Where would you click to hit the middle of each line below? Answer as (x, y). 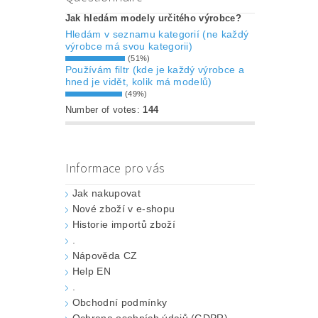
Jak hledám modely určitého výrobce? (153, 18)
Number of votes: (104, 110)
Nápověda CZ (105, 256)
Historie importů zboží (124, 225)
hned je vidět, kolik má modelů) (138, 82)
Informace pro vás (115, 169)
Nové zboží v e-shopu (124, 209)
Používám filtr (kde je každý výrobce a (154, 70)
